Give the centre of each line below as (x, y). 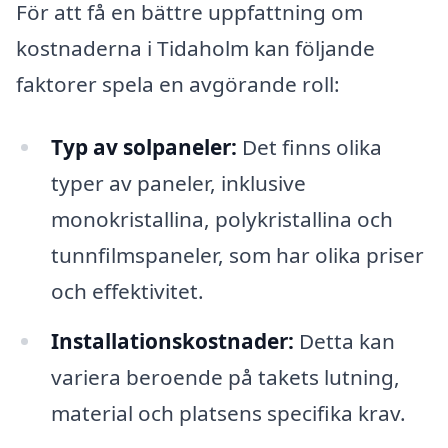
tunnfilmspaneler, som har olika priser (237, 255)
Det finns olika (309, 147)
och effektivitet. (127, 291)
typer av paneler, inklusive (178, 183)
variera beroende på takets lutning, (225, 377)
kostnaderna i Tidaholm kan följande (195, 47)
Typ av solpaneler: (143, 147)
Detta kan (344, 341)
